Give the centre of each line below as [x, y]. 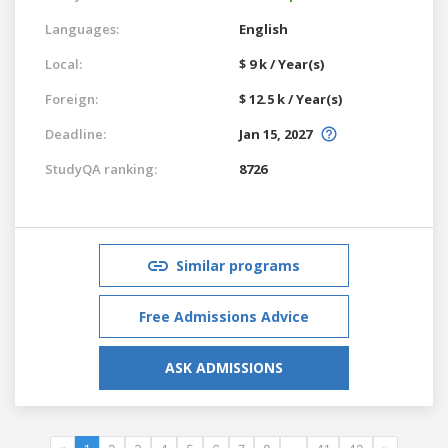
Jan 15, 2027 [275, 133]
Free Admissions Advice [224, 316]
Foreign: [71, 98]
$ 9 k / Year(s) [281, 63]
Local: [63, 63]
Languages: [82, 28]
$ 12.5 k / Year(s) [290, 98]
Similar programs [238, 265]
